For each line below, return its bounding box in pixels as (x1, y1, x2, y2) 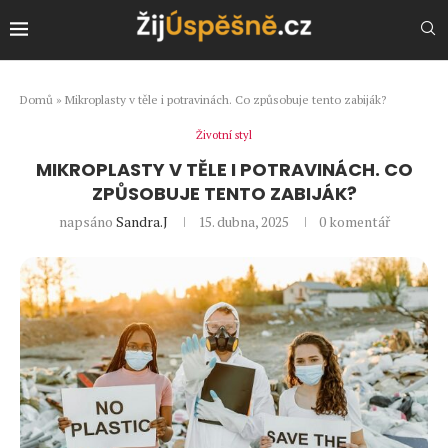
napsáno (58, 211, 116, 231)
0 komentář (318, 211, 390, 231)
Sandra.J (115, 211, 168, 231)
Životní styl (196, 127, 252, 142)
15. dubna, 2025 (197, 211, 289, 231)
